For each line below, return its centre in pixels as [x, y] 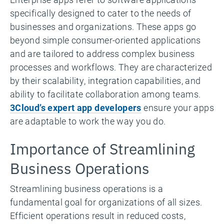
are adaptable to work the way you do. [88, 121]
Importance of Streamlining [102, 148]
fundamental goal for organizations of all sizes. [106, 202]
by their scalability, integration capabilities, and [105, 80]
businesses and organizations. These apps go [103, 26]
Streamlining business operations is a [87, 188]
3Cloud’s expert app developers [76, 107]
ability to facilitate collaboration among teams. [105, 94]
